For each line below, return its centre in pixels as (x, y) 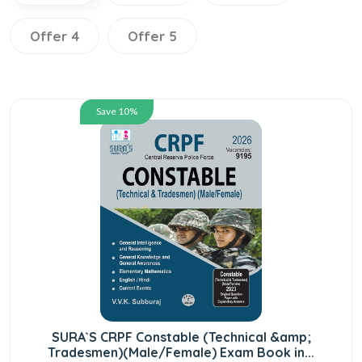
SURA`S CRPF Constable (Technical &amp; (181, 337)
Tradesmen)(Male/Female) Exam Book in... (181, 352)
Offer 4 (55, 36)
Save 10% (117, 111)
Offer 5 (152, 36)
